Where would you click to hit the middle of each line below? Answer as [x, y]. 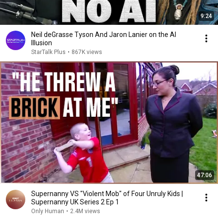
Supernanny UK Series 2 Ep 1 [75, 202]
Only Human [48, 211]
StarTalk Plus [48, 52]
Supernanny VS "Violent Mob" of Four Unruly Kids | [107, 194]
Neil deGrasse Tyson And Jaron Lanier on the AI [104, 35]
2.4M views [85, 211]
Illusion [42, 43]
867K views [87, 52]
